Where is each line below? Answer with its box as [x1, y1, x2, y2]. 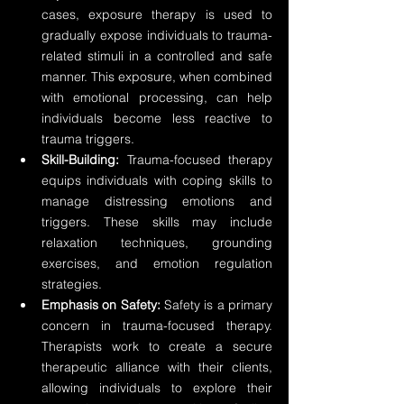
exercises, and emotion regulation [41, 255, 272, 271]
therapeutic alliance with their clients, [41, 359, 272, 375]
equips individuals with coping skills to [41, 172, 272, 188]
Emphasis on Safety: [41, 297, 161, 313]
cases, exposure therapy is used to [41, 6, 272, 23]
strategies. [41, 276, 102, 292]
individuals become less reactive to [41, 110, 272, 126]
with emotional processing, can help [41, 89, 272, 106]
